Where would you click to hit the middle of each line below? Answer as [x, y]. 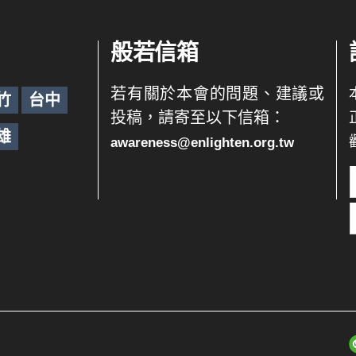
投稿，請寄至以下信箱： [198, 118]
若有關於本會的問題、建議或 [217, 94]
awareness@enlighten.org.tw [202, 143]
